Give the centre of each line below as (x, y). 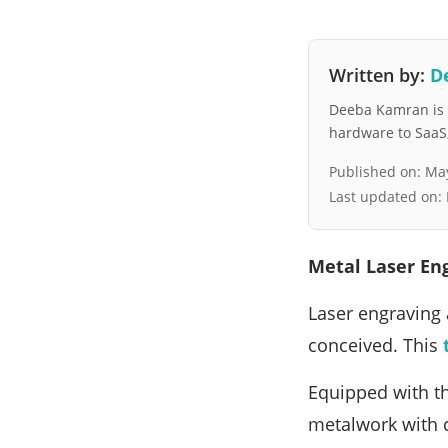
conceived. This (375, 345)
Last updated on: (387, 197)
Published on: (377, 172)
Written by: (379, 75)
